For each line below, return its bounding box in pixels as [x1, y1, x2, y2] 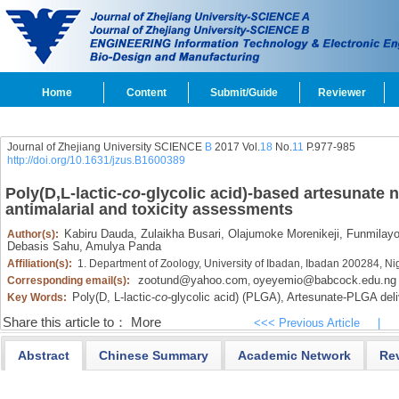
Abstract [18, 347, 70, 362]
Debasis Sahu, [6, 240, 83, 253]
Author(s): [6, 228, 61, 240]
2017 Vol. [211, 141, 260, 153]
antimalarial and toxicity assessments [4, 200, 293, 218]
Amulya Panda [82, 240, 161, 253]
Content [126, 86, 167, 99]
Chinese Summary [98, 347, 208, 362]
